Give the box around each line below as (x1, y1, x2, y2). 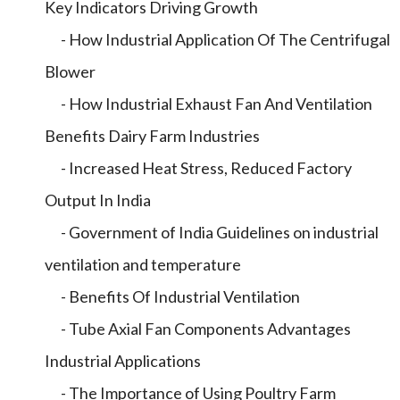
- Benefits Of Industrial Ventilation (45, 287, 300, 306)
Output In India (45, 190, 151, 210)
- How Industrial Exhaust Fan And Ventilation (45, 94, 372, 113)
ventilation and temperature (45, 254, 241, 274)
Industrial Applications (45, 351, 201, 371)
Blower (45, 62, 96, 81)
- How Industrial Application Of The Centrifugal (45, 29, 390, 49)
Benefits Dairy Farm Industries (45, 126, 260, 146)
